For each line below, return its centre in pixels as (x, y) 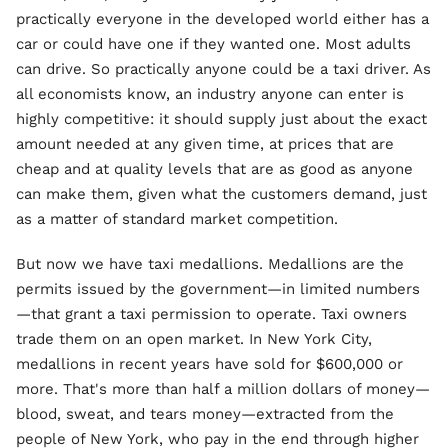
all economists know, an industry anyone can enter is (210, 94)
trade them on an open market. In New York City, (194, 339)
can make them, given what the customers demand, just (221, 194)
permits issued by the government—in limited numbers (218, 289)
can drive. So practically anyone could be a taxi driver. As (223, 69)
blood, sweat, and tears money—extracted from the (205, 414)
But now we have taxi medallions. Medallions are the (210, 264)
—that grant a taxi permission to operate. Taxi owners (211, 314)
